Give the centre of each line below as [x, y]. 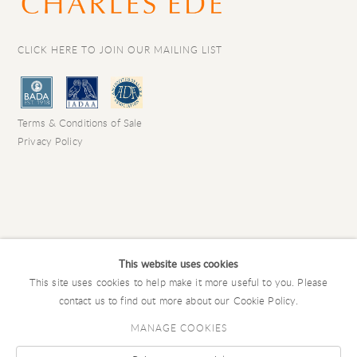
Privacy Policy [50, 141]
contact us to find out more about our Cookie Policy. [178, 300]
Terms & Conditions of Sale [80, 123]
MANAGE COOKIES [178, 328]
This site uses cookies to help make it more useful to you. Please [178, 282]
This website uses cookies [178, 264]
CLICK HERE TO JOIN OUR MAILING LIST [120, 49]
